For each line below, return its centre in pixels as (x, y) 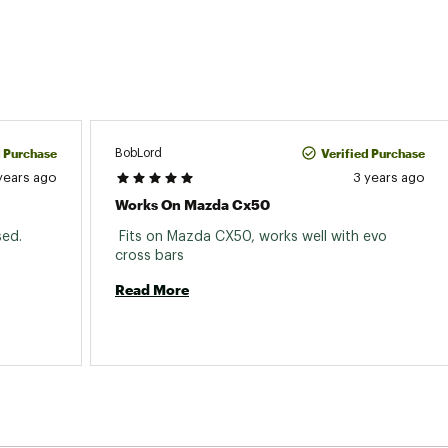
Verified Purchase (373, 153)
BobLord (138, 152)
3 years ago (389, 177)
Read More (152, 289)
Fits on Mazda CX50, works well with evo (251, 237)
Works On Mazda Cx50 (192, 204)
